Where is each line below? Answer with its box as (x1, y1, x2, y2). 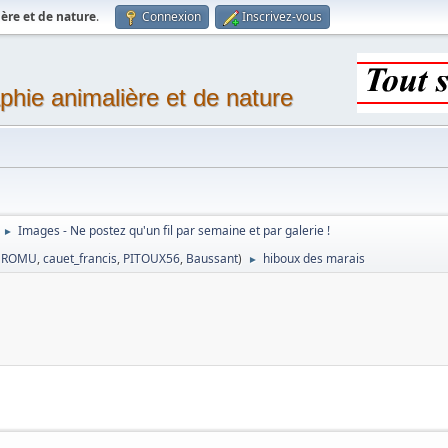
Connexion (142, 8, 202, 25)
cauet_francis (43, 250, 118, 267)
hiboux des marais (263, 250, 366, 267)
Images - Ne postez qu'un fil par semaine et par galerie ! (18, 222, 331, 239)
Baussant (186, 250, 239, 267)
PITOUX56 (123, 250, 181, 267)
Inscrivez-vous (242, 8, 323, 25)
